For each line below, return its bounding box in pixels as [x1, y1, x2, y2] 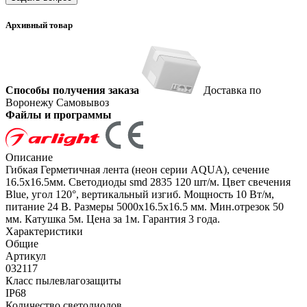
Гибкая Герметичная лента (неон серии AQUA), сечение [5, 164, 269, 176]
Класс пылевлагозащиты [5, 275, 121, 287]
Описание [5, 151, 53, 164]
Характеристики [5, 225, 83, 238]
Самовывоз [56, 97, 109, 109]
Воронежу [5, 97, 56, 109]
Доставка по [204, 84, 261, 97]
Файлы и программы [5, 109, 112, 121]
